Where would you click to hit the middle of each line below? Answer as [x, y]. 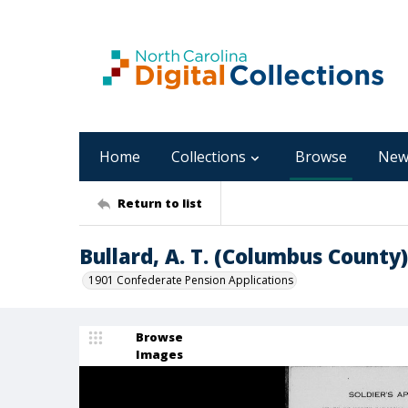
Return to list [160, 203]
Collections [209, 157]
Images [159, 354]
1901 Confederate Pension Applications [191, 280]
